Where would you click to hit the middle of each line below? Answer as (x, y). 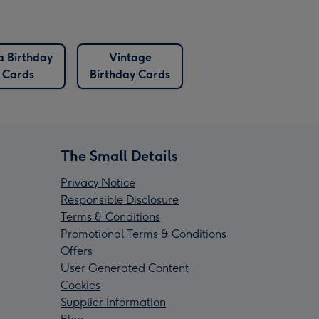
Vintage (130, 58)
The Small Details (119, 156)
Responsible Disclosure (120, 200)
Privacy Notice (98, 183)
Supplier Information (113, 303)
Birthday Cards (130, 75)
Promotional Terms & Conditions (143, 234)
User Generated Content (125, 268)
